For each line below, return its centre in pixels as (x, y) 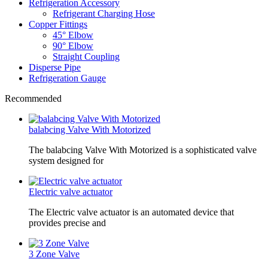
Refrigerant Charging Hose (104, 14)
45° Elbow (73, 35)
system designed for (66, 161)
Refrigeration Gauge (67, 78)
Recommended (33, 99)
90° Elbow (73, 46)
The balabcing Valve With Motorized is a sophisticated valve (143, 150)
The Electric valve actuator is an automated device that (131, 212)
